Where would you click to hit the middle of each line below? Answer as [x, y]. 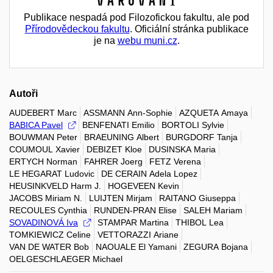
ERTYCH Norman [43, 161]
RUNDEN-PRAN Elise [135, 210]
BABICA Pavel [36, 125]
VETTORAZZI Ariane [138, 234]
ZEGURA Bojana [216, 246]
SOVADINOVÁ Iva [44, 222]
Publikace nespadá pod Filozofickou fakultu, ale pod [136, 17]
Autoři [23, 93]
